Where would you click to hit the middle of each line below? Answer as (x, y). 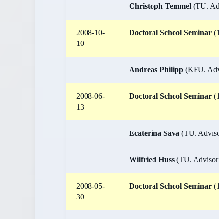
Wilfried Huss (152, 160)
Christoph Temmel (160, 6)
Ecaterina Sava (154, 133)
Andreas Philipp (156, 70)
